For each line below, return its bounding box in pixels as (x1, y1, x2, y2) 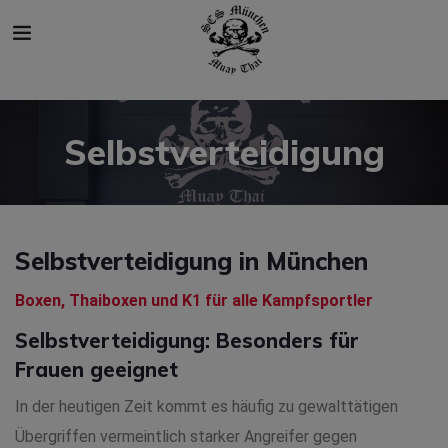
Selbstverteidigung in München (15, 246, 368, 276)
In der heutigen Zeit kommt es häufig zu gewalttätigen (15, 397, 398, 416)
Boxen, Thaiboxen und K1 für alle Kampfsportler (15, 291, 373, 310)
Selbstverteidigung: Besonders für (15, 328, 359, 353)
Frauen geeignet (15, 357, 178, 382)
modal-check (223, 4, 315, 24)
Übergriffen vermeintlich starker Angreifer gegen (15, 427, 357, 446)
